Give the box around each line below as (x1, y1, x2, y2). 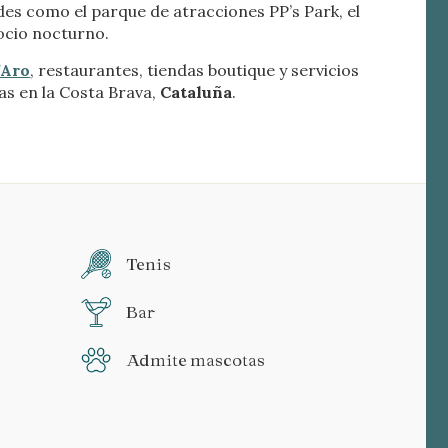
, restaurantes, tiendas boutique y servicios (30, 60, 360, 81)
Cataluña (160, 82, 233, 103)
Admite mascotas (125, 350, 265, 370)
